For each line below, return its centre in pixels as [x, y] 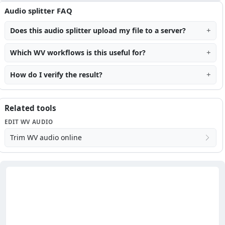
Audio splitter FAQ [38, 10]
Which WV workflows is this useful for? [78, 52]
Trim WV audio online [46, 137]
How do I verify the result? [56, 74]
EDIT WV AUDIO [29, 122]
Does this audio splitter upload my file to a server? [98, 30]
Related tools [30, 108]
